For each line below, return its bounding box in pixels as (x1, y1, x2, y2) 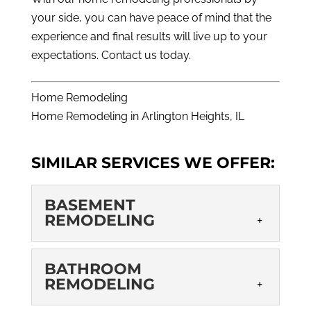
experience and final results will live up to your (31, 30, 267, 44)
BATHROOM (44, 260, 142, 279)
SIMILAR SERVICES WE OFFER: (31, 153, 275, 173)
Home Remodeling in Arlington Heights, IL (31, 110, 244, 124)
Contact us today (101, 49, 189, 62)
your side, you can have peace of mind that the (31, 11, 271, 25)
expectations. (31, 49, 101, 62)
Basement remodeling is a (120, 289, 254, 303)
